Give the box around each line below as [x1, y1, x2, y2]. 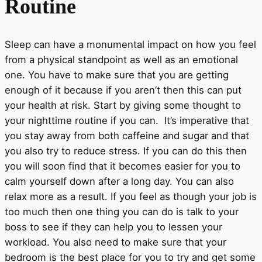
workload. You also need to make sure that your [5, 236, 226, 248]
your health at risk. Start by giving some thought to [5, 99, 241, 111]
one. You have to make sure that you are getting [5, 68, 229, 81]
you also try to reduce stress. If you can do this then [5, 144, 247, 157]
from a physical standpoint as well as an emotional [5, 53, 238, 65]
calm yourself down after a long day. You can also [5, 175, 234, 187]
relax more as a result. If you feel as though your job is [5, 190, 257, 202]
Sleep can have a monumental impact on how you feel [5, 38, 256, 50]
